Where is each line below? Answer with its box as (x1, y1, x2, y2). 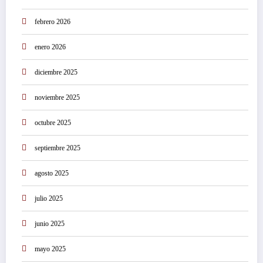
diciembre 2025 (35, 68, 77, 77)
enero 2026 (35, 43, 66, 52)
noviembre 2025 (35, 93, 80, 102)
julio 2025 (35, 194, 63, 203)
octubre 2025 (35, 119, 71, 127)
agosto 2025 (35, 169, 69, 178)
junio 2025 (35, 220, 65, 228)
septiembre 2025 (35, 144, 80, 153)
